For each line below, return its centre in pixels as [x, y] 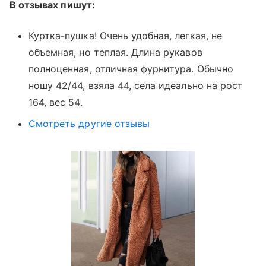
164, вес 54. [56, 102]
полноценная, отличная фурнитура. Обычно [131, 69]
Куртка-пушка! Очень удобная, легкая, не [125, 36]
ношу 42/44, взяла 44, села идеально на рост [136, 86]
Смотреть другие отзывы [89, 124]
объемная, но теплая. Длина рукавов [115, 53]
